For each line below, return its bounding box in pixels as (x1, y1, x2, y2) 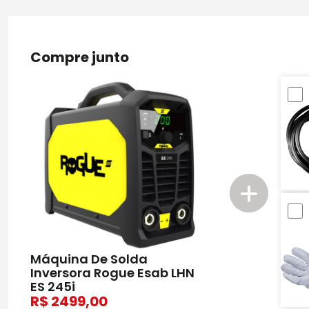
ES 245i (30, 278, 75, 296)
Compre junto (30, 47, 129, 67)
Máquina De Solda (30, 250, 148, 268)
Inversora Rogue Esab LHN (30, 264, 195, 282)
